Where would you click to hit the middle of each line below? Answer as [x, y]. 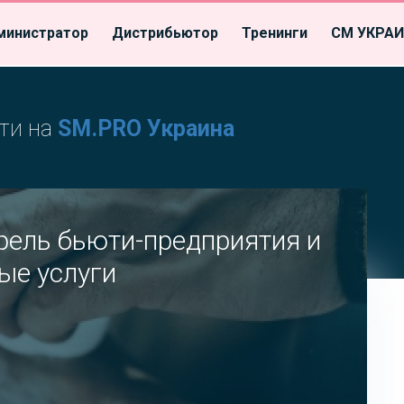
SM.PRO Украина [146, 128]
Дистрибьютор [165, 32]
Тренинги [275, 32]
